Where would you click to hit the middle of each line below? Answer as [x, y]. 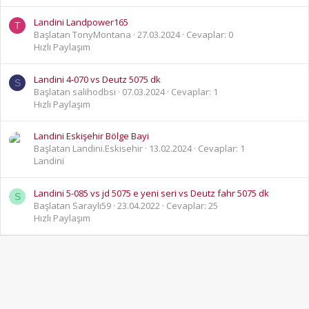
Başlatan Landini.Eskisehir [88, 149]
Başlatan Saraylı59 [72, 206]
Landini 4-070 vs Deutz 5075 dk [97, 79]
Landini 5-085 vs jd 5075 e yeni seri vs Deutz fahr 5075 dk [151, 193]
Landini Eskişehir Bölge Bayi [91, 136]
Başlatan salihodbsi [75, 91]
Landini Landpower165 [81, 22]
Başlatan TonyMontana [82, 35]
